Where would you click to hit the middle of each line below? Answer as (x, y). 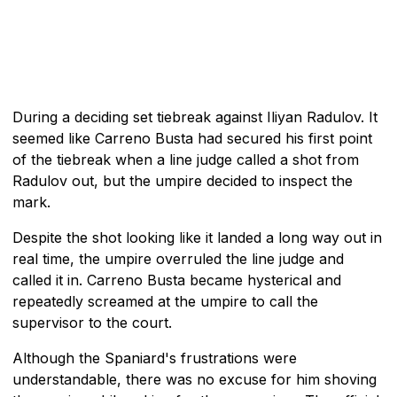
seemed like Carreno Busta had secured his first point (192, 138)
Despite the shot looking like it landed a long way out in (197, 237)
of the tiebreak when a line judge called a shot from (186, 159)
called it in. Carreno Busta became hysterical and (177, 280)
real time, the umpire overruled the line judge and (178, 258)
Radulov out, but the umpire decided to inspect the (183, 180)
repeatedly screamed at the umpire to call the (165, 301)
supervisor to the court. (92, 322)
